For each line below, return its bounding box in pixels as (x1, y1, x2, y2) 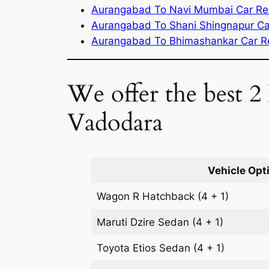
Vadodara (67, 106, 163, 139)
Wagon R (97, 190, 143, 202)
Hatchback (142, 190, 195, 202)
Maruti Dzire (97, 216, 159, 228)
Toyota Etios (97, 241, 160, 254)
